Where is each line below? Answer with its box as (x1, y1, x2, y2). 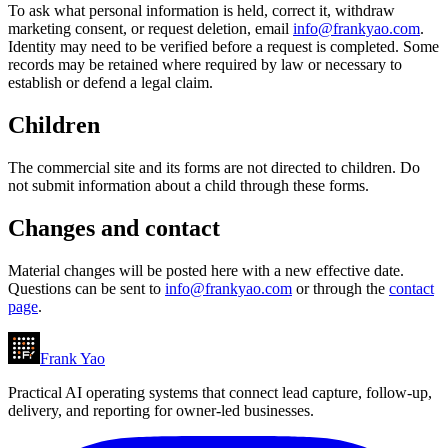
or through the (296, 279, 385, 297)
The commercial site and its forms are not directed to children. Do (8, 159, 420, 177)
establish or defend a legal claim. (8, 74, 213, 92)
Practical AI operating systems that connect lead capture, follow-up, (8, 383, 432, 401)
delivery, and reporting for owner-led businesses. (8, 401, 314, 419)
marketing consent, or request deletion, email (8, 20, 289, 38)
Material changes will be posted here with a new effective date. (8, 261, 404, 279)
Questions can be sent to (8, 279, 161, 297)
